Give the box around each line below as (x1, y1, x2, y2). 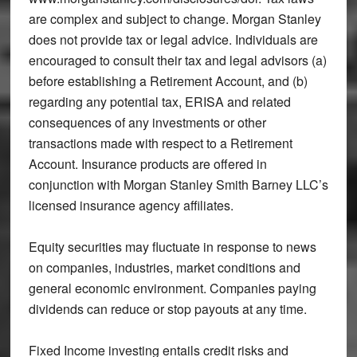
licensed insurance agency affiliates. (28, 195, 233, 214)
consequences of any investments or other (28, 112, 266, 131)
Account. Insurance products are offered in (28, 154, 267, 173)
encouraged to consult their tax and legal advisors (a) (28, 50, 327, 69)
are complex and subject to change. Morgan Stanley (28, 9, 321, 28)
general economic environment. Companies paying (28, 278, 316, 297)
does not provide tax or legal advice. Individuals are (28, 29, 318, 49)
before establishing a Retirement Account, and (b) (28, 71, 308, 90)
